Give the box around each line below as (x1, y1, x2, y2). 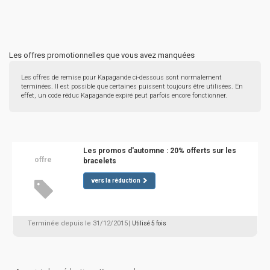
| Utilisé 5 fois (129, 220, 166, 227)
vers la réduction (90, 177, 140, 184)
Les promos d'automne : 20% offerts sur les (83, 146, 236, 155)
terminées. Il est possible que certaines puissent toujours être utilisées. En (21, 83, 243, 90)
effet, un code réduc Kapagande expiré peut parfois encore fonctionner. (21, 92, 227, 99)
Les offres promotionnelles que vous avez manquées (9, 51, 195, 60)
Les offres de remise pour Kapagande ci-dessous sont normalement (21, 74, 222, 81)
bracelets (83, 157, 116, 165)
